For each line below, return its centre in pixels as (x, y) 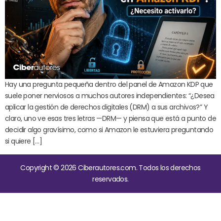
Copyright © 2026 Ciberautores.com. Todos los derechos (110, 168)
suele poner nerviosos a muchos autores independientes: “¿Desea (110, 96)
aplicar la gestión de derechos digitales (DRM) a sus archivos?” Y (106, 107)
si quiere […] (24, 141)
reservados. (110, 179)
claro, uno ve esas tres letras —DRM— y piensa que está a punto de (110, 119)
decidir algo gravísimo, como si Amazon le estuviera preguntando (109, 130)
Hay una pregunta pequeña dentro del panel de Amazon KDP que (109, 85)
